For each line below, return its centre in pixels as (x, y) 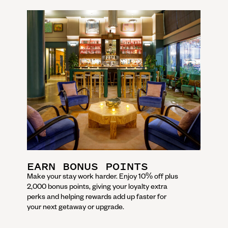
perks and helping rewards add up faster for (97, 196)
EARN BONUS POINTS (88, 166)
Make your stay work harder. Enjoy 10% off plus (103, 176)
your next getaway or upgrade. (76, 206)
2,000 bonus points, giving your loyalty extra (97, 186)
